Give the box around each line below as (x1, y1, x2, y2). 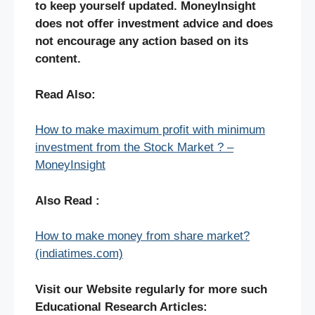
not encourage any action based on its (35, 34, 248, 49)
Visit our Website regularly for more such (35, 282, 267, 296)
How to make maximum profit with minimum (35, 123, 265, 137)
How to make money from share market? (35, 229, 250, 243)
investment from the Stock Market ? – (35, 141, 233, 155)
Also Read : (35, 193, 100, 207)
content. (35, 52, 81, 66)
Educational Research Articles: (35, 300, 207, 314)
